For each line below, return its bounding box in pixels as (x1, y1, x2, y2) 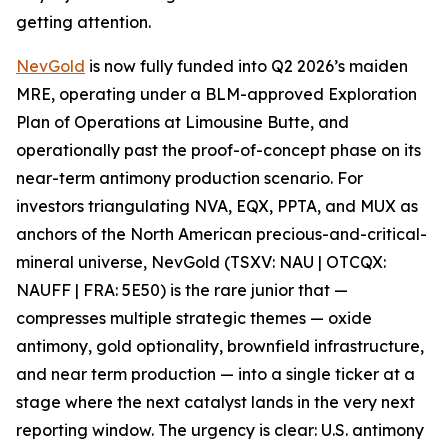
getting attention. (16, 12, 151, 33)
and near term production (16, 364, 220, 385)
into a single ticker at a (238, 364, 415, 385)
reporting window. (16, 420, 154, 441)
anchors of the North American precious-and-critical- (16, 224, 427, 245)
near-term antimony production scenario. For (16, 168, 363, 189)
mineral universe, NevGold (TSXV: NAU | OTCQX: (16, 252, 386, 273)
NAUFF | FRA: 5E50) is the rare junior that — (16, 280, 348, 301)
